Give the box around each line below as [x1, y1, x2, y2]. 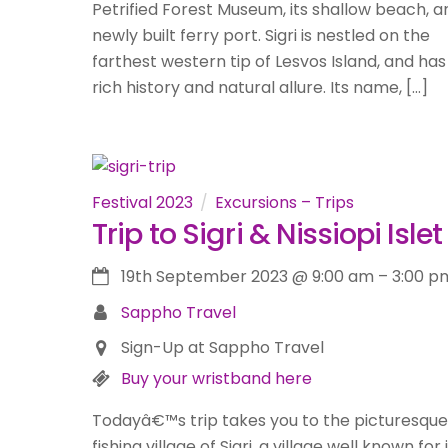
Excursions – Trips [215, 190, 354, 214]
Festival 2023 [92, 190, 193, 214]
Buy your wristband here [120, 367, 312, 391]
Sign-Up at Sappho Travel [120, 336, 324, 360]
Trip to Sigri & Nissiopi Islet [92, 213, 443, 254]
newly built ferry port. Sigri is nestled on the [92, 24, 430, 48]
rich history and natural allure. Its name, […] [92, 76, 428, 100]
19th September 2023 [120, 265, 288, 289]
